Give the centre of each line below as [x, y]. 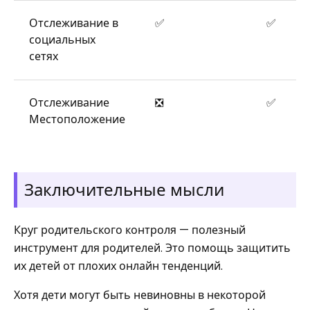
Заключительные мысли [124, 190]
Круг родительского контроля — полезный [130, 230]
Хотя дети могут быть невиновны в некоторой [140, 295]
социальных [62, 40]
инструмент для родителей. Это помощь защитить [152, 248]
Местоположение [77, 119]
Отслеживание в [73, 23]
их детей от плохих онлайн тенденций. [118, 266]
